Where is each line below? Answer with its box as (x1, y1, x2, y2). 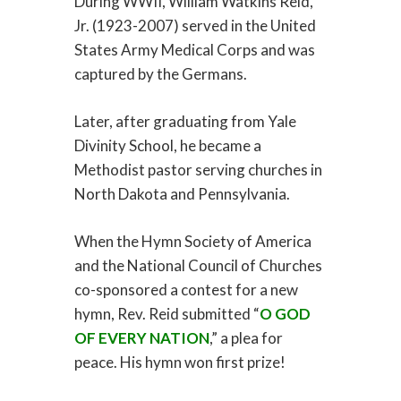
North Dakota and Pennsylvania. (73, 184, 290, 204)
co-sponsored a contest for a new (73, 280, 298, 300)
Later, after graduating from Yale (73, 112, 296, 132)
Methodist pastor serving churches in (73, 160, 322, 180)
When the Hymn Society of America (73, 232, 311, 252)
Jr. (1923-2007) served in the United (73, 16, 316, 36)
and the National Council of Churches (73, 256, 322, 276)
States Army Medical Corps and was (73, 40, 315, 60)
